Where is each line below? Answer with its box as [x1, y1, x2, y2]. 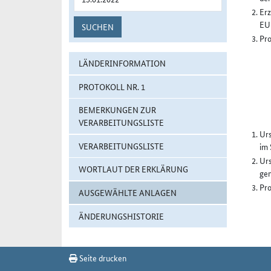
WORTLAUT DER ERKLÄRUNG [79, 163, 188, 175]
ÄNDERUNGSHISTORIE [79, 209, 164, 222]
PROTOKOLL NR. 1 [79, 80, 145, 93]
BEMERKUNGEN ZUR [79, 103, 156, 116]
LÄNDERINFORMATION [79, 57, 166, 69]
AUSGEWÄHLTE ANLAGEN [79, 186, 177, 198]
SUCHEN [82, 21, 114, 33]
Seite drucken [77, 251, 126, 264]
